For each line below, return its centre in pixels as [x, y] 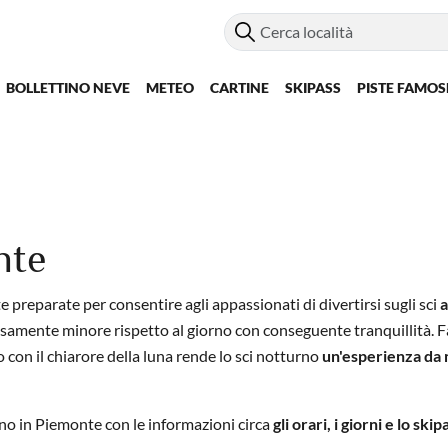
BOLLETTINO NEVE [68, 88]
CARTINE [239, 88]
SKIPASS [313, 88]
